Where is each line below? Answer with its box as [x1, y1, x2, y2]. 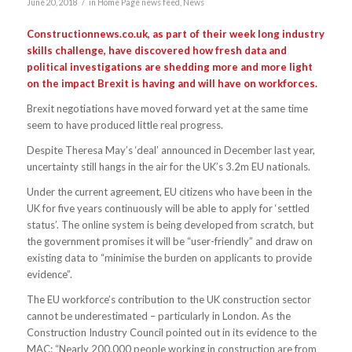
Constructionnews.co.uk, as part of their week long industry [26, 27, 324, 40]
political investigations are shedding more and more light [26, 60, 313, 73]
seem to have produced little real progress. [26, 118, 223, 131]
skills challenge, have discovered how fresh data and [26, 43, 287, 57]
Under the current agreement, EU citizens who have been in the [26, 185, 312, 198]
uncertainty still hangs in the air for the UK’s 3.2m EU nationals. [26, 159, 310, 173]
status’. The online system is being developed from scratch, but [26, 218, 313, 231]
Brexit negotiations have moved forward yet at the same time [26, 101, 308, 115]
